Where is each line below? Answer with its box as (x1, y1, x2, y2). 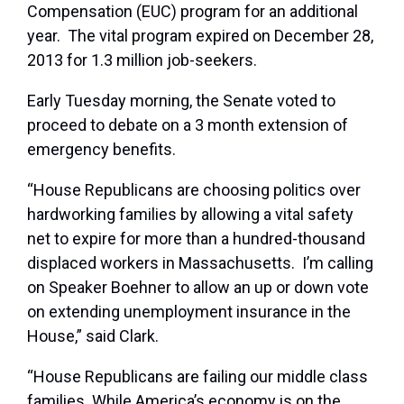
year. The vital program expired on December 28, (27, 26, 373, 46)
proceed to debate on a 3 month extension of (27, 115, 348, 135)
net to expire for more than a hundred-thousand (27, 229, 365, 249)
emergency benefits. (27, 140, 176, 160)
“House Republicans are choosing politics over (27, 180, 361, 200)
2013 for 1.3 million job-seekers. (27, 50, 264, 70)
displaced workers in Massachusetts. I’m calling (27, 253, 373, 273)
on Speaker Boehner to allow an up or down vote (27, 278, 369, 298)
